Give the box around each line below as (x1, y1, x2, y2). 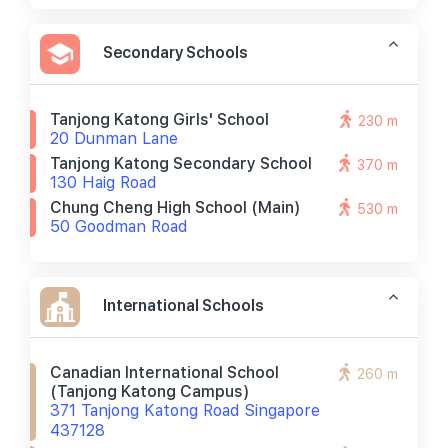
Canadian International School (50, 363, 279, 382)
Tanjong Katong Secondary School (50, 154, 312, 173)
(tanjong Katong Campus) (50, 382, 250, 401)
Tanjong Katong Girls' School (50, 110, 269, 129)
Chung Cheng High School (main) (50, 198, 301, 217)
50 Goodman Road (50, 217, 187, 236)
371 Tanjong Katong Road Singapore (50, 401, 320, 420)
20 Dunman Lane (50, 129, 178, 148)
